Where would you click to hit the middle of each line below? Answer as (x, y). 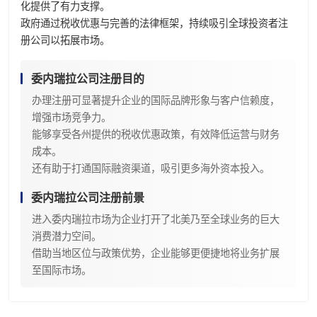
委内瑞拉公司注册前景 (88, 197)
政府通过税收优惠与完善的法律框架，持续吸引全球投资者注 (154, 23)
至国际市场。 (62, 270)
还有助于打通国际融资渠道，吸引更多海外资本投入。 (151, 168)
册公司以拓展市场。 (65, 40)
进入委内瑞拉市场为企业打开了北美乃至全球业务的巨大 (156, 219)
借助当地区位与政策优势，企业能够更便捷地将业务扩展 (156, 253)
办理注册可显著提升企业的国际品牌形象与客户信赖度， (156, 100)
